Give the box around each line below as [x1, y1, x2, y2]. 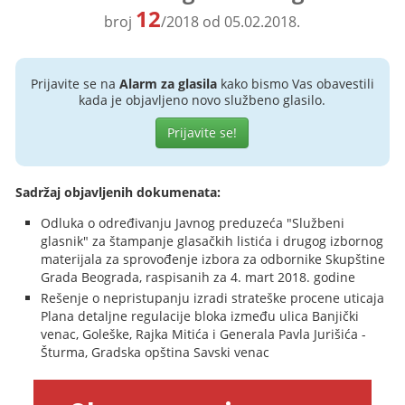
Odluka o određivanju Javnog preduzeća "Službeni [41, 214, 345, 231]
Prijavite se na [30, 75, 119, 92]
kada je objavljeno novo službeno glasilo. [79, 91, 326, 108]
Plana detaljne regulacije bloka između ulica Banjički [41, 307, 360, 325]
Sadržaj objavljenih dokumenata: [15, 184, 221, 201]
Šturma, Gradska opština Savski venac [41, 344, 270, 361]
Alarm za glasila [118, 75, 217, 92]
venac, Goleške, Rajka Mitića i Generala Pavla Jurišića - [41, 325, 367, 343]
